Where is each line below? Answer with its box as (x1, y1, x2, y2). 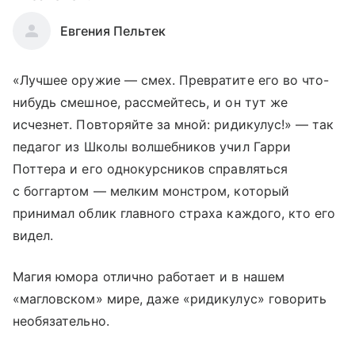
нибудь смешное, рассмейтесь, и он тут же (13, 94, 288, 110)
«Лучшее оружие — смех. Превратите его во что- (13, 72, 330, 88)
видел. (13, 227, 54, 243)
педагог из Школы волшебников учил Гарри (13, 139, 291, 155)
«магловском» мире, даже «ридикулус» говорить (13, 291, 327, 307)
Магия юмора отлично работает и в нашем (13, 269, 284, 284)
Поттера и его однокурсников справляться (13, 161, 288, 177)
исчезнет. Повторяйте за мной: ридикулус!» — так (13, 116, 334, 132)
